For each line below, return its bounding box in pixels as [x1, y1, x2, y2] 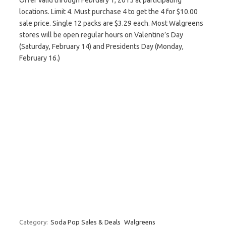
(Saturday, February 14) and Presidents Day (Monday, [19, 42, 184, 50]
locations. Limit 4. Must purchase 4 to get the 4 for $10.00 [19, 8, 198, 16]
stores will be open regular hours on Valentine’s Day [19, 31, 183, 39]
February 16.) [19, 54, 60, 62]
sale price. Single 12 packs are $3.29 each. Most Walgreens [19, 19, 203, 27]
